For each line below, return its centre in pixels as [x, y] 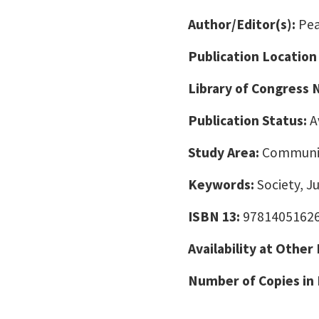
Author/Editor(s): [243, 24]
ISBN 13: [215, 216]
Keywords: [223, 184]
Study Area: [225, 152]
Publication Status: [249, 120]
